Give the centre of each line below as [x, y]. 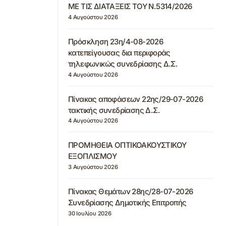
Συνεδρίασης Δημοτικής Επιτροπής [127, 203]
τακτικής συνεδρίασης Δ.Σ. [114, 110]
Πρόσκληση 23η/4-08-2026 [116, 41]
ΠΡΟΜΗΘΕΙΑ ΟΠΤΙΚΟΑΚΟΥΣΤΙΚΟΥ [127, 145]
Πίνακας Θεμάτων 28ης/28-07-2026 [131, 191]
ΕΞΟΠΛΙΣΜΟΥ [92, 156]
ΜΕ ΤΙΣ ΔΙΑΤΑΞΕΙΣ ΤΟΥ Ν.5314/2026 [130, 6]
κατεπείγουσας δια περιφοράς [119, 52]
